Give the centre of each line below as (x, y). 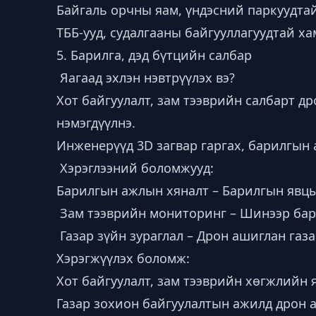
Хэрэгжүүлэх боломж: (123, 258)
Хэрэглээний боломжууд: (135, 168)
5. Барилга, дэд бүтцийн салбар (154, 55)
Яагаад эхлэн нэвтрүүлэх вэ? (146, 78)
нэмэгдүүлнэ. (96, 123)
